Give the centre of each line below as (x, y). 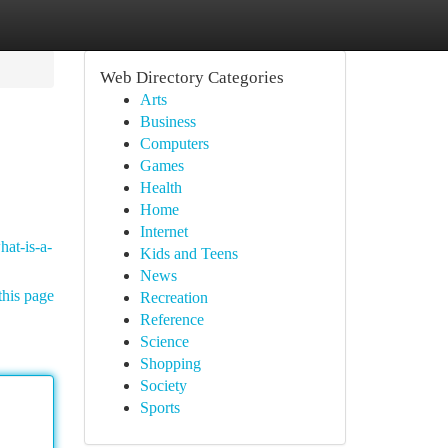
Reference (171, 319)
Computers (174, 143)
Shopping (170, 363)
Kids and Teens (188, 253)
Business (167, 121)
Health (160, 187)
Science (164, 341)
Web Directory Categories (191, 77)
